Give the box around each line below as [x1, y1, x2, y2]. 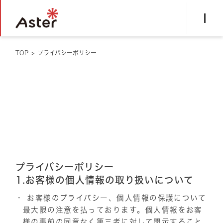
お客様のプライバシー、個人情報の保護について [23, 193, 207, 203]
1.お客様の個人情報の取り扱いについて [15, 174, 194, 187]
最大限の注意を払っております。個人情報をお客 [22, 205, 203, 215]
